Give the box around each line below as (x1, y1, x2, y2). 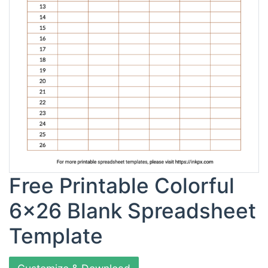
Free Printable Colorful (9, 173, 234, 199)
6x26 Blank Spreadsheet (9, 198, 256, 224)
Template (9, 223, 103, 249)
